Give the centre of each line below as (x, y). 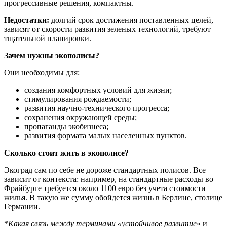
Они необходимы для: (42, 73)
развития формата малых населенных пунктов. (106, 136)
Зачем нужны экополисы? (52, 55)
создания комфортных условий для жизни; (98, 90)
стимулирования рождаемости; (78, 99)
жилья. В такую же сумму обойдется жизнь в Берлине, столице (113, 197)
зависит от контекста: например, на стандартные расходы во (109, 179)
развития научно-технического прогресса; (97, 108)
